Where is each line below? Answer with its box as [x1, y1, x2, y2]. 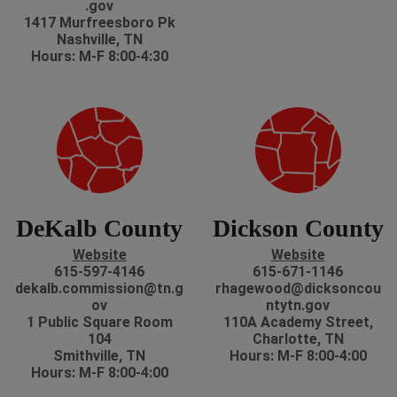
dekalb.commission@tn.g [15, 280, 183, 298]
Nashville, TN [56, 31, 143, 49]
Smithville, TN [53, 347, 145, 365]
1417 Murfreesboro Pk [23, 14, 175, 32]
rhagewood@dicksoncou [214, 280, 381, 298]
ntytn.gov [266, 297, 330, 315]
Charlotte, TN [252, 331, 344, 348]
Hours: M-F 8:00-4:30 [30, 48, 168, 66]
